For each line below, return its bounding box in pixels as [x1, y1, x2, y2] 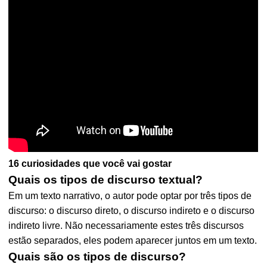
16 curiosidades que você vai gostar [8, 159, 172, 169]
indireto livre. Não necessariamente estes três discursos [8, 221, 244, 231]
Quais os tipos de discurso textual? [8, 173, 203, 186]
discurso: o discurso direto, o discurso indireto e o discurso [8, 206, 255, 216]
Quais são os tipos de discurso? [8, 250, 187, 263]
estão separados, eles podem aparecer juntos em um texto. [8, 235, 257, 246]
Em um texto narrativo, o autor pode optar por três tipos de [8, 191, 252, 201]
